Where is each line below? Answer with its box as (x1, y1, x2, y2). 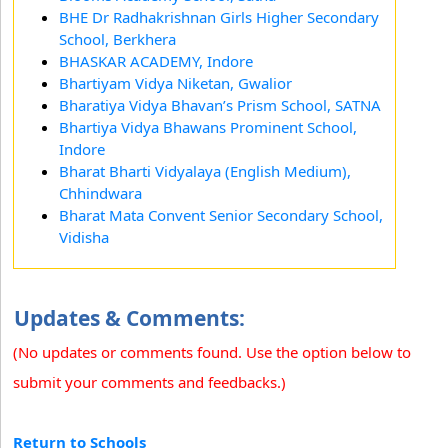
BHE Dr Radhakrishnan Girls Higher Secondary (59, 6, 379, 27)
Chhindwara (59, 182, 142, 203)
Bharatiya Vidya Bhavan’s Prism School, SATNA (59, 94, 381, 115)
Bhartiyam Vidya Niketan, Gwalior (59, 72, 292, 93)
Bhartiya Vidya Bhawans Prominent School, (59, 116, 357, 137)
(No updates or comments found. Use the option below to (13, 341, 411, 362)
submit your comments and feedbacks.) (13, 371, 286, 392)
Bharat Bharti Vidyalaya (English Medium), (59, 160, 351, 181)
